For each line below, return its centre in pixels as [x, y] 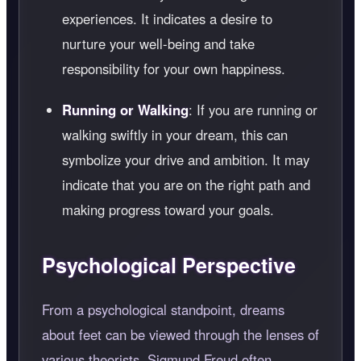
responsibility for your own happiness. [174, 68]
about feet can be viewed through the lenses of [180, 334]
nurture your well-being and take [158, 43]
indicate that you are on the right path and [186, 184]
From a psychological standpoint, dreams [163, 309]
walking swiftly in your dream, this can [175, 134]
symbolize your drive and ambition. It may [186, 159]
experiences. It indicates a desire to [167, 18]
